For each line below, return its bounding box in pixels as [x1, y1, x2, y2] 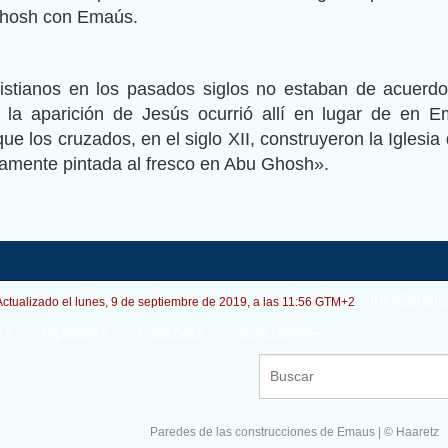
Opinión [43, 324, 99, 342]
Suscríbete [235, 324, 311, 342]
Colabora [139, 324, 205, 342]
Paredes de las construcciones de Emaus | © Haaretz [146, 424, 439, 439]
